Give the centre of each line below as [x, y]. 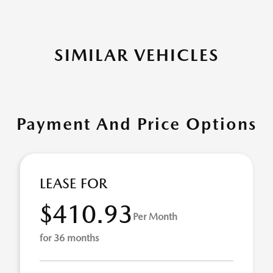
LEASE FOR [73, 183]
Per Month [155, 216]
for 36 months [69, 238]
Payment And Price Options [136, 124]
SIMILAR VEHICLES [136, 55]
